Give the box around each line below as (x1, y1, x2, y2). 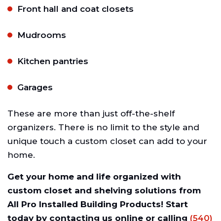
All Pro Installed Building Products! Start (7, 199, 188, 210)
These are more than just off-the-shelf (7, 109, 175, 119)
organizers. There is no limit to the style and (7, 122, 199, 133)
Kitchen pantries (17, 56, 88, 67)
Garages (17, 82, 53, 93)
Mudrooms (17, 30, 66, 40)
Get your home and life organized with (7, 172, 181, 182)
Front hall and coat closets (17, 4, 134, 14)
